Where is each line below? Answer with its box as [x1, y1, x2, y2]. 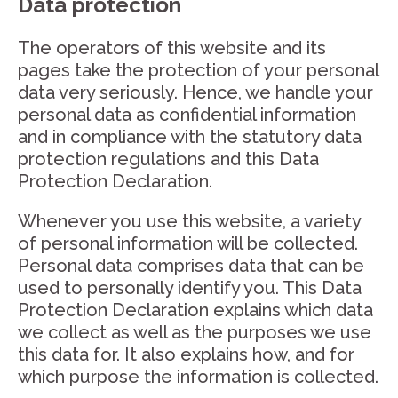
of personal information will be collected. [18, 233, 358, 254]
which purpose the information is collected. [18, 366, 378, 387]
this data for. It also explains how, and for [18, 344, 354, 365]
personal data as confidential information [18, 104, 356, 125]
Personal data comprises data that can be [18, 255, 364, 276]
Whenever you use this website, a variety [18, 211, 361, 232]
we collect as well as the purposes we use [18, 322, 371, 343]
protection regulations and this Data [18, 148, 319, 170]
